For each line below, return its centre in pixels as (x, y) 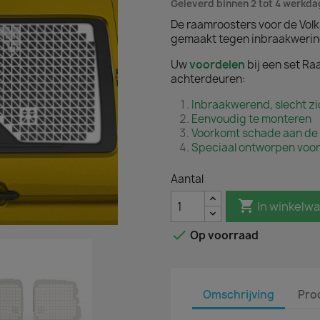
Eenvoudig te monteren (251, 119)
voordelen (218, 65)
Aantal (187, 179)
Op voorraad (223, 236)
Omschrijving (239, 294)
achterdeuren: (208, 79)
